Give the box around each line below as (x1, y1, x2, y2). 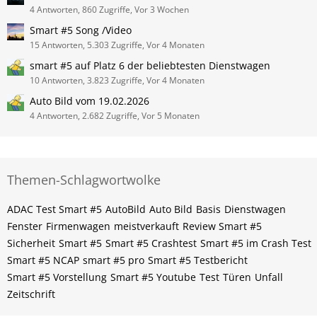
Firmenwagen (46, 219, 110, 233)
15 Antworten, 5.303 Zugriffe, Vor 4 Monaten (30, 39, 204, 51)
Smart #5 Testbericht (148, 253, 248, 267)
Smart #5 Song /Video (30, 23, 132, 37)
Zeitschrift (7, 287, 55, 301)
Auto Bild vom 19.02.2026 (30, 94, 149, 108)
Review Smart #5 (183, 219, 262, 233)
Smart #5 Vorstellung (7, 270, 107, 284)
